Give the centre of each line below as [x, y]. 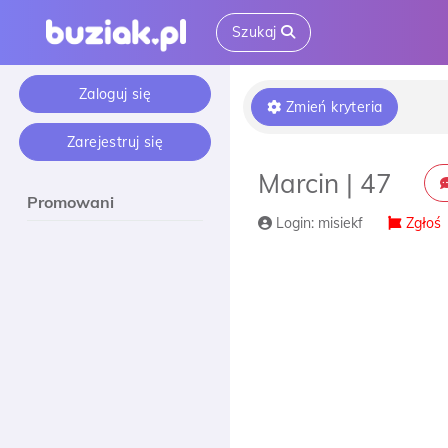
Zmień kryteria [332, 107]
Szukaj [256, 32]
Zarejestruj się [115, 142]
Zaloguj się [115, 94]
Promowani [70, 202]
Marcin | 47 [325, 183]
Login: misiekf [317, 223]
